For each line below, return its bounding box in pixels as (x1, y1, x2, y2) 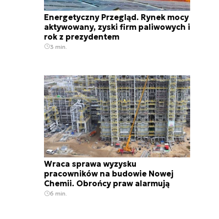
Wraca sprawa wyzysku (44, 159, 136, 169)
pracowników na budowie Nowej (44, 169, 174, 179)
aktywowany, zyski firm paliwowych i (44, 22, 190, 32)
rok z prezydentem (44, 31, 119, 42)
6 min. (50, 190, 67, 197)
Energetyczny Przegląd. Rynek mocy (44, 12, 189, 22)
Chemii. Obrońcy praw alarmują (44, 178, 170, 189)
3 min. (50, 43, 67, 50)
